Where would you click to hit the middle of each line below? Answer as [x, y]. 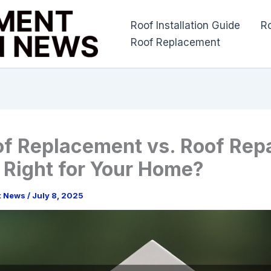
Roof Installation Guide [185, 25]
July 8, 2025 [57, 196]
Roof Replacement [175, 42]
